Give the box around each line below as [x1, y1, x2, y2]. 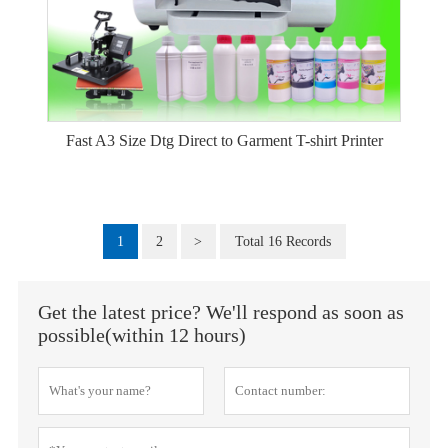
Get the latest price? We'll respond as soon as [37, 301, 404, 323]
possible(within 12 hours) [37, 324, 246, 346]
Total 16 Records [234, 234, 331, 249]
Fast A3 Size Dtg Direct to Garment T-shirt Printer [65, 132, 383, 149]
